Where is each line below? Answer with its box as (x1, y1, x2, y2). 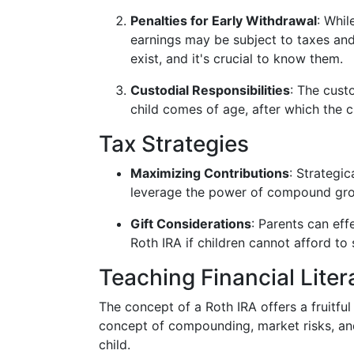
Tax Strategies (99, 130, 249, 157)
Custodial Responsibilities (130, 82, 290, 98)
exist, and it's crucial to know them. (130, 51, 343, 66)
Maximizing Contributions (130, 165, 289, 181)
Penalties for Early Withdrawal (130, 13, 317, 28)
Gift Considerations (130, 216, 251, 232)
